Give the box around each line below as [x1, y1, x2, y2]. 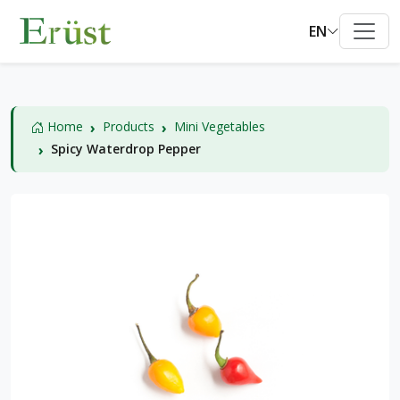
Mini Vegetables [174, 118, 265, 135]
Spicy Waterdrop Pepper [51, 140, 201, 157]
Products [103, 118, 154, 135]
